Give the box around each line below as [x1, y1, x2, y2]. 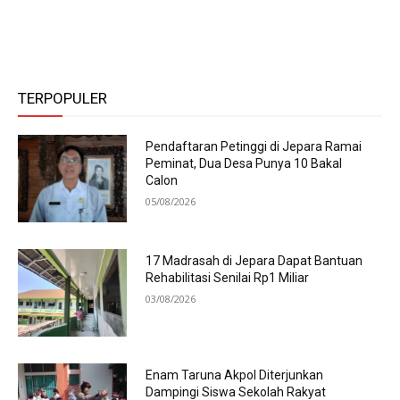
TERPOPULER [18, 88, 107, 107]
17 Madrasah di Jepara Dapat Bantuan [145, 253, 362, 268]
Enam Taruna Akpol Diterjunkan [145, 367, 323, 382]
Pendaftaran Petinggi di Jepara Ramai [145, 139, 362, 154]
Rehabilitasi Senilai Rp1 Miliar [145, 270, 309, 285]
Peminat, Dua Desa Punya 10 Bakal [145, 156, 342, 171]
